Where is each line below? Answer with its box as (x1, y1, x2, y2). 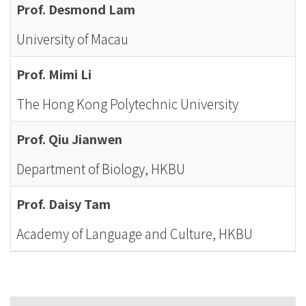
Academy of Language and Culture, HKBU (16, 224, 253, 242)
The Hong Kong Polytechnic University (16, 94, 238, 113)
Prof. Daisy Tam (16, 195, 111, 212)
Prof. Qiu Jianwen (16, 130, 122, 148)
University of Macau (16, 29, 128, 48)
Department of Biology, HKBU (16, 159, 185, 178)
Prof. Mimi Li (16, 65, 92, 83)
